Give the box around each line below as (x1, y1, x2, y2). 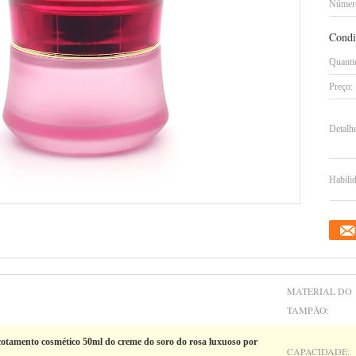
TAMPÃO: (287, 304, 329, 316)
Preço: (329, 81, 353, 92)
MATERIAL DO (287, 284, 352, 297)
